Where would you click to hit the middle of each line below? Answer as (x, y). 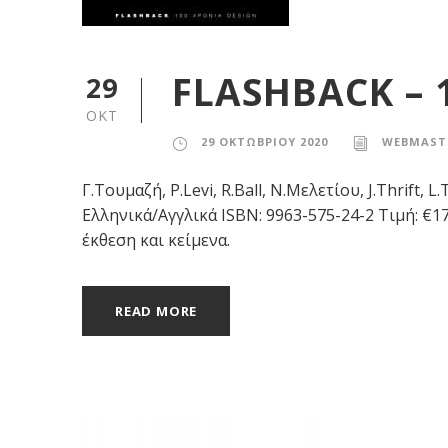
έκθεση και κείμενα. (156, 240)
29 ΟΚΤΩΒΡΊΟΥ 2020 (264, 142)
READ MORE (156, 311)
